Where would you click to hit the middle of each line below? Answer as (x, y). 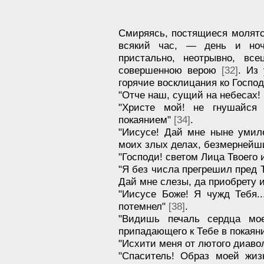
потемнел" (143, 206)
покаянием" (146, 119)
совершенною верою (170, 70)
